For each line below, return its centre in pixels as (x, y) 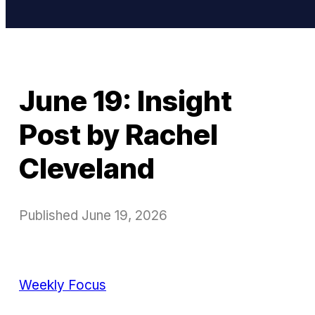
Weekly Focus (63, 285)
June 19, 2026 (124, 215)
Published (50, 215)
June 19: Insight (126, 101)
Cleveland (87, 168)
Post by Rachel (118, 135)
